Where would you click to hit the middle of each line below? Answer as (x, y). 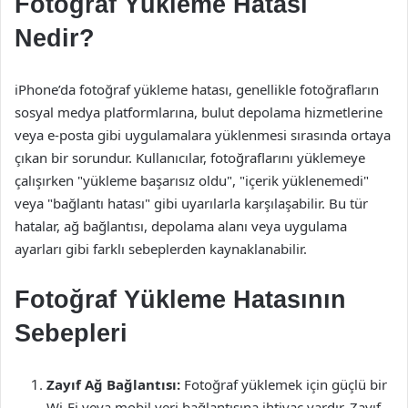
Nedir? (55, 38)
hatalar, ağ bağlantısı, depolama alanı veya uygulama (181, 226)
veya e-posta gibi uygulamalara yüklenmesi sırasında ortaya (203, 135)
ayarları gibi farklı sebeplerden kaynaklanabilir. (161, 249)
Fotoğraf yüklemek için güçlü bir (284, 384)
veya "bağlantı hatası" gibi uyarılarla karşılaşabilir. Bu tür (191, 203)
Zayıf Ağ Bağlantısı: (113, 384)
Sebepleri (71, 333)
